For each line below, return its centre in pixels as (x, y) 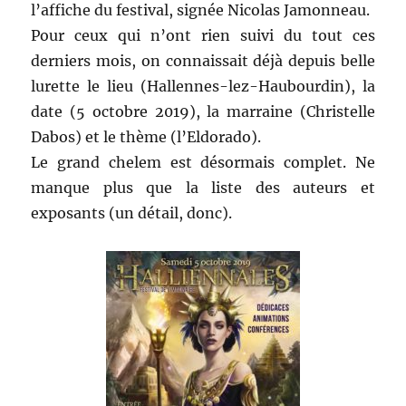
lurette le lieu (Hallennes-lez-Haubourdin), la (203, 87)
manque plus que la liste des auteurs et (203, 188)
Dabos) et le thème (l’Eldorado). (146, 137)
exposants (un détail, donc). (132, 213)
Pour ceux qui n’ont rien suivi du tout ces (203, 36)
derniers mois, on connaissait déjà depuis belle (203, 61)
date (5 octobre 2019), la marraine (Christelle (203, 112)
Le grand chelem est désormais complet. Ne (203, 163)
